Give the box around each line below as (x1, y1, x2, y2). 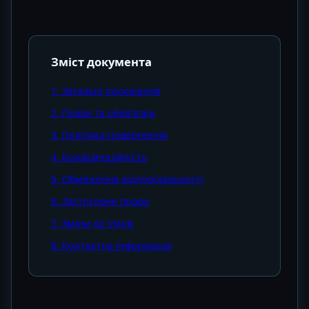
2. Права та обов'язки (51, 106, 155, 119)
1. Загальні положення (51, 84, 161, 97)
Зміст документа (51, 54, 152, 70)
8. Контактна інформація (51, 239, 172, 252)
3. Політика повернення (51, 128, 168, 141)
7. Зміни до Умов (51, 217, 133, 230)
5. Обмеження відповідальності (51, 172, 203, 186)
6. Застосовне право (51, 195, 150, 208)
